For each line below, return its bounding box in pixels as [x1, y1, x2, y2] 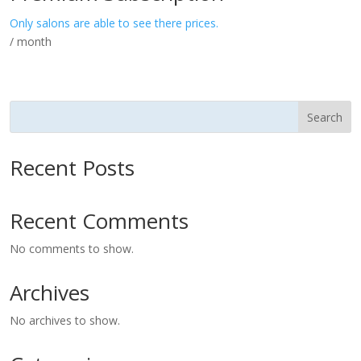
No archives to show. [10, 313, 120, 329]
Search [307, 110, 343, 126]
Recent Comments [10, 206, 189, 236]
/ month [10, 33, 52, 49]
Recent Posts [10, 153, 135, 183]
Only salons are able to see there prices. [10, 15, 218, 31]
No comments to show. [10, 241, 134, 257]
